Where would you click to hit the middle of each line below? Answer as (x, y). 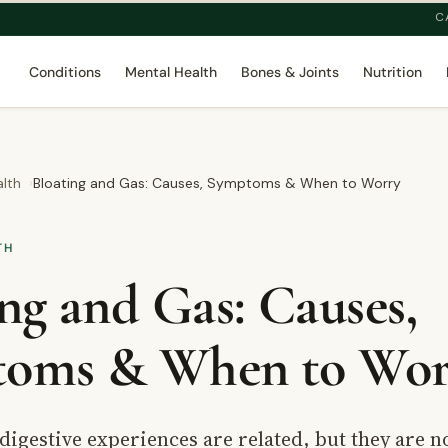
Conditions (64, 72)
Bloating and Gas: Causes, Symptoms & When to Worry (217, 183)
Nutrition (392, 72)
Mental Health (170, 72)
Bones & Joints (289, 72)
